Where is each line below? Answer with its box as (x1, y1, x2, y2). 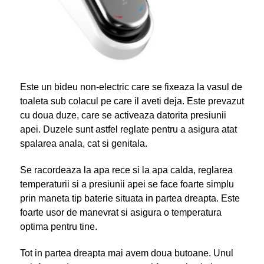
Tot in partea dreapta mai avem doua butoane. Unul (19, 248, 233, 259)
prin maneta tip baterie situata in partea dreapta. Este (19, 193, 240, 204)
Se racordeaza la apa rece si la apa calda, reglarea (19, 165, 233, 176)
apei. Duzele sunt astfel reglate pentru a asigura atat (19, 124, 237, 135)
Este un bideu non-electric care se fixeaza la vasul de (19, 82, 242, 93)
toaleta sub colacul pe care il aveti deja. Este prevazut (19, 96, 244, 107)
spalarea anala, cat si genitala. (19, 138, 147, 149)
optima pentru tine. (19, 222, 97, 232)
